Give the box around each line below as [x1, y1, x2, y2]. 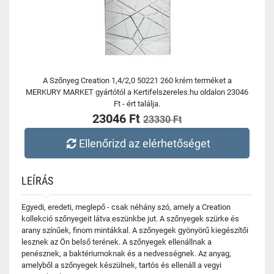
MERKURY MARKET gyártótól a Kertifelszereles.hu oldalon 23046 [26, 87, 248, 97]
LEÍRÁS [21, 174, 53, 187]
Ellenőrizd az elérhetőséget [79, 136, 211, 150]
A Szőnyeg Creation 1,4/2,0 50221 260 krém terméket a [42, 76, 232, 85]
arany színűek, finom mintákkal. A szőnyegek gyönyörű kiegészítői [21, 226, 248, 235]
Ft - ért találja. [114, 99, 160, 108]
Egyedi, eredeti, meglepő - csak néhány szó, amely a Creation [21, 202, 231, 212]
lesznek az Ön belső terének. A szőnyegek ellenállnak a [21, 237, 212, 246]
